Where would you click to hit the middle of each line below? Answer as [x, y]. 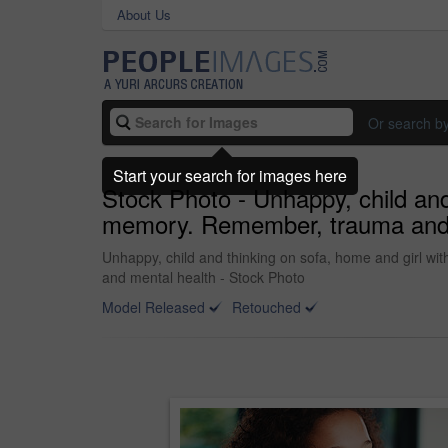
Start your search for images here [230, 175]
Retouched [266, 307]
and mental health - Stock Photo [203, 277]
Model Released [153, 307]
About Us [144, 14]
